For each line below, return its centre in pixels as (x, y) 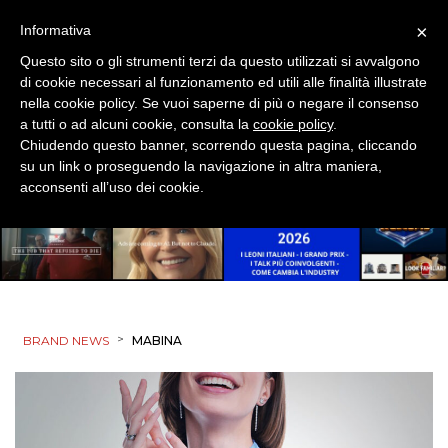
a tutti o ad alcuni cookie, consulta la (136, 124)
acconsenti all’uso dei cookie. (112, 187)
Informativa (55, 30)
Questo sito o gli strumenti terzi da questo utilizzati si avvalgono (220, 61)
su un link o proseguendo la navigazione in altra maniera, (201, 166)
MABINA (157, 340)
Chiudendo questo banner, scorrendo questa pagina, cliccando (218, 145)
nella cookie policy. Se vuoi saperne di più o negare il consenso (219, 103)
